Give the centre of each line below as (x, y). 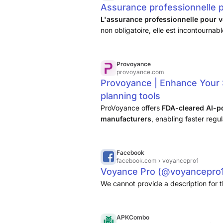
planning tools (130, 96)
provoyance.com (140, 72)
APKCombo (133, 217)
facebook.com (137, 161)
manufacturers (126, 119)
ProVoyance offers (131, 108)
